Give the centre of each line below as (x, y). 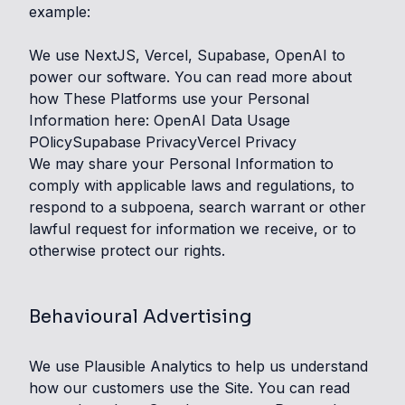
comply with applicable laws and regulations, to (192, 185)
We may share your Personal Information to (181, 164)
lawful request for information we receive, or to (193, 229)
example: (60, 12)
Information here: (89, 120)
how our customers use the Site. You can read (189, 388)
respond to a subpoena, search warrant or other (198, 207)
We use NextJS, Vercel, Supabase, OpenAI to (187, 55)
